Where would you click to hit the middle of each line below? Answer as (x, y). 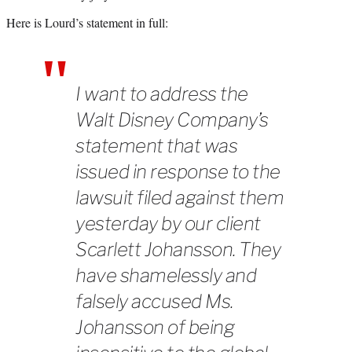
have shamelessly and (166, 275)
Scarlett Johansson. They (178, 249)
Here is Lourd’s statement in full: (87, 22)
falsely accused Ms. (154, 301)
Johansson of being (155, 327)
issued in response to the (178, 171)
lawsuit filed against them (180, 197)
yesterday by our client (168, 223)
